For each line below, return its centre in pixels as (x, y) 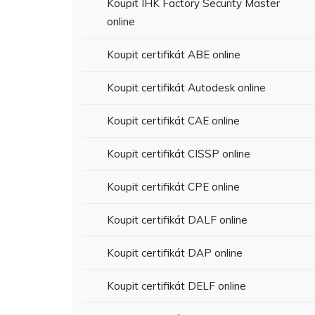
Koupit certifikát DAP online (175, 253)
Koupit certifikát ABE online (174, 54)
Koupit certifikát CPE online (173, 187)
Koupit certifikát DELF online (176, 286)
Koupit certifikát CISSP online (179, 154)
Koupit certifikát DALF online (177, 220)
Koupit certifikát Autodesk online (186, 88)
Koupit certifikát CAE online (173, 121)
